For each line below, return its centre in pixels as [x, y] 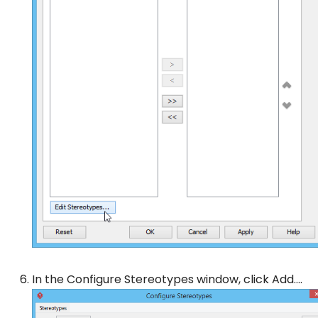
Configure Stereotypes [130, 279]
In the [49, 279]
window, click [233, 279]
